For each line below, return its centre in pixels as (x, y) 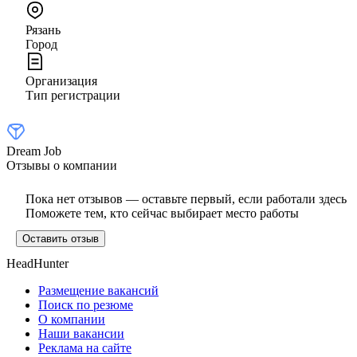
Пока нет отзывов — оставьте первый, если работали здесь (186, 198)
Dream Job (34, 151)
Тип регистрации (73, 95)
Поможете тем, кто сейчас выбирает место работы (162, 213)
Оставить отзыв (61, 238)
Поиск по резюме (86, 304)
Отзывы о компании (62, 165)
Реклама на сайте (85, 347)
